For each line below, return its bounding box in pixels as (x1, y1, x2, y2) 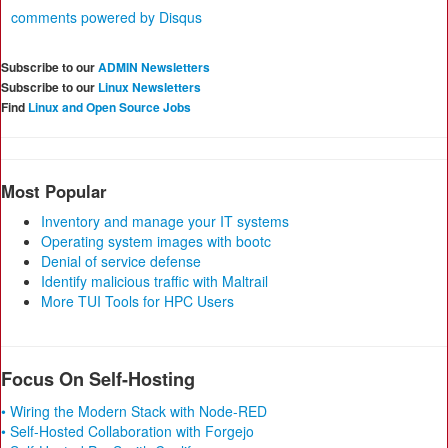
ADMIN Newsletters (98, 58, 210, 77)
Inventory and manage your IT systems (41, 211, 289, 232)
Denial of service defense (41, 251, 201, 272)
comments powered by (11, 7, 159, 28)
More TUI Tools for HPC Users (41, 291, 234, 312)
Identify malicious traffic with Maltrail (41, 271, 268, 292)
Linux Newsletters (98, 78, 201, 97)
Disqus (159, 7, 202, 28)
